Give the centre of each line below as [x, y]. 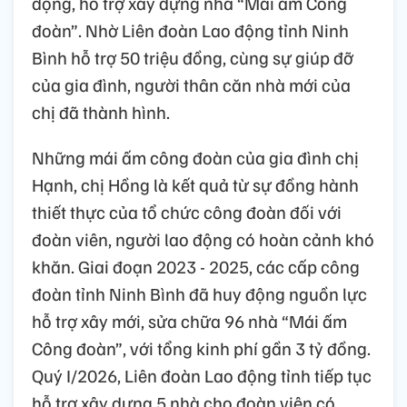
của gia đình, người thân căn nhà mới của [191, 84]
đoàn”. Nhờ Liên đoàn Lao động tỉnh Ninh [190, 30]
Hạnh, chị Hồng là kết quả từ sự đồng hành [195, 184]
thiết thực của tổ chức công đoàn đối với [187, 211]
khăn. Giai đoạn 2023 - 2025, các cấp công [196, 266]
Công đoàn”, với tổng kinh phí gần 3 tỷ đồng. [201, 347]
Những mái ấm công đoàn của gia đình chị [195, 157]
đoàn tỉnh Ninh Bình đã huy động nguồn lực [199, 293]
